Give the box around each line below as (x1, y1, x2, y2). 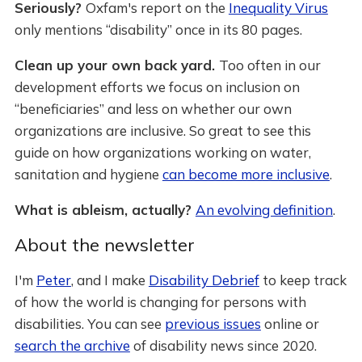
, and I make (70, 271, 149, 288)
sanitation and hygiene (14, 166, 162, 183)
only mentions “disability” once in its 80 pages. (14, 21, 302, 38)
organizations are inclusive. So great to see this (14, 122, 311, 139)
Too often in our (218, 57, 321, 74)
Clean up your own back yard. (14, 57, 219, 74)
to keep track (259, 271, 347, 288)
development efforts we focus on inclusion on (14, 78, 300, 95)
